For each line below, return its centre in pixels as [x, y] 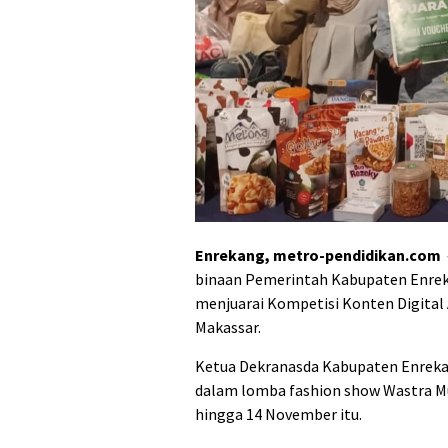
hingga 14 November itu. [278, 413]
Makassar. [228, 326]
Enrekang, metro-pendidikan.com [318, 254]
